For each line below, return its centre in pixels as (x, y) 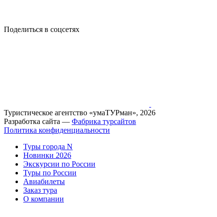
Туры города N (48, 147)
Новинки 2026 (47, 155)
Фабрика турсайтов (104, 122)
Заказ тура (40, 190)
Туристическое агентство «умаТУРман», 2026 (80, 113)
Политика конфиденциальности (57, 130)
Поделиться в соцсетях (42, 30)
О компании (44, 199)
